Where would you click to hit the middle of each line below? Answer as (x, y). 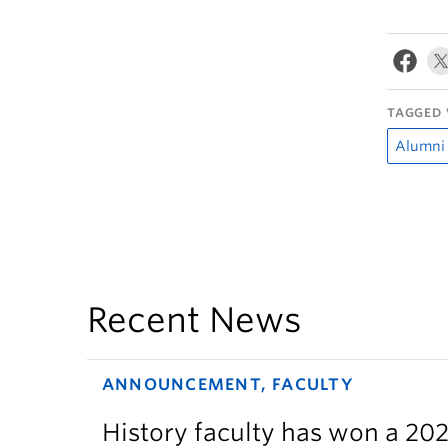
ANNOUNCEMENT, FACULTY (228, 384)
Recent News (194, 319)
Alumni (420, 146)
